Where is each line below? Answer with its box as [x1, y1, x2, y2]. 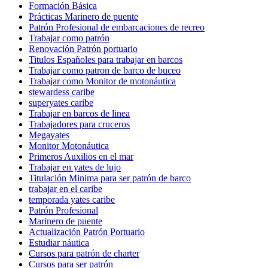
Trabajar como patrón [29, 32, 109, 43]
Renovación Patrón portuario [29, 43, 138, 54]
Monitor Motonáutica [29, 140, 109, 151]
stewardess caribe [29, 86, 95, 97]
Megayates [29, 129, 69, 140]
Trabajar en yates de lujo [29, 162, 121, 172]
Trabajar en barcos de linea [29, 108, 130, 118]
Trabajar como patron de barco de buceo [29, 65, 181, 75]
